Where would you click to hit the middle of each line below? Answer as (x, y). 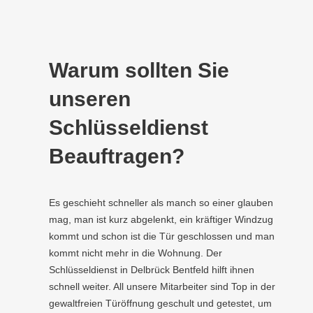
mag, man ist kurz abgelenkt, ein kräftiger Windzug (161, 219)
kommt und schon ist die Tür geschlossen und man (162, 236)
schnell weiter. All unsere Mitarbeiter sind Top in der (162, 286)
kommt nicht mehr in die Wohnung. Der (136, 253)
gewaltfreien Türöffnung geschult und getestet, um (160, 303)
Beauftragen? (117, 156)
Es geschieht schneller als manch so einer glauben (161, 203)
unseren (90, 99)
